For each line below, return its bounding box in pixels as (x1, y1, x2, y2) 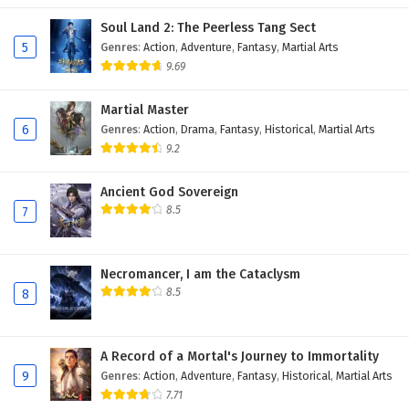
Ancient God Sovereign (100, 184, 238, 200)
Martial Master (100, 101, 189, 118)
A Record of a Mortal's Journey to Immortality (100, 348, 379, 364)
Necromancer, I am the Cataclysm (100, 266, 300, 282)
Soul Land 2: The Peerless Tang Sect (100, 20, 316, 37)
